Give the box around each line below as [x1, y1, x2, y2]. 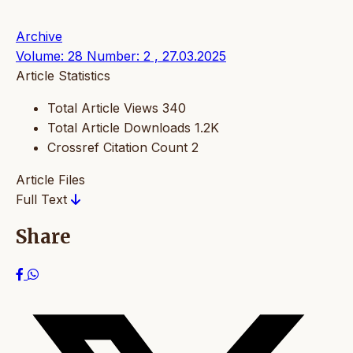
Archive [16, 28, 62, 44]
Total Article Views [47, 99, 158, 116]
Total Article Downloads [47, 119, 191, 136]
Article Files [16, 171, 85, 188]
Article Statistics [16, 67, 110, 84]
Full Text [16, 191, 71, 207]
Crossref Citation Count [47, 139, 188, 155]
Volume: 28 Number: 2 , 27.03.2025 [16, 47, 226, 64]
